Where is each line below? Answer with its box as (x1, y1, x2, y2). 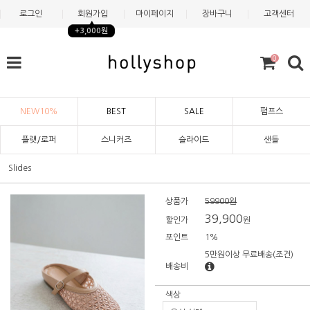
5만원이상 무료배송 (205, 250, 273, 259)
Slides (8, 164, 31, 172)
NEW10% (20, 107, 57, 116)
